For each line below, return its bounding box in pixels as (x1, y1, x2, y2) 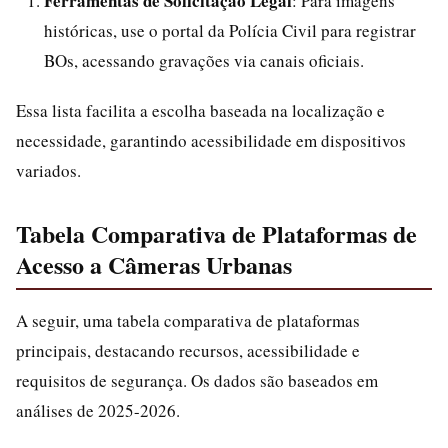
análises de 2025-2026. (16, 399, 180, 422)
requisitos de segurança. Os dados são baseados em (16, 369, 378, 392)
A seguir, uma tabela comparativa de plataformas (16, 309, 360, 332)
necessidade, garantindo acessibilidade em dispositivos (16, 129, 406, 152)
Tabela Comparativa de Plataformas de (16, 216, 417, 251)
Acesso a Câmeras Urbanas (16, 247, 292, 282)
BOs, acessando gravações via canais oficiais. (44, 49, 364, 72)
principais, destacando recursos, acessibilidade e (16, 339, 360, 362)
